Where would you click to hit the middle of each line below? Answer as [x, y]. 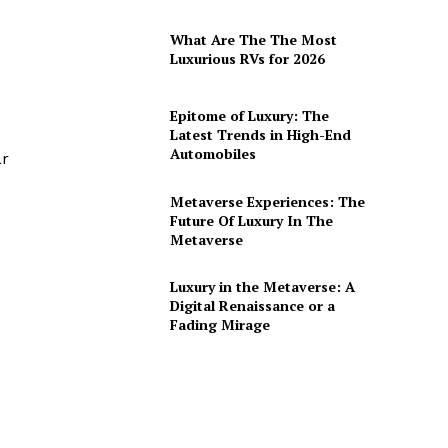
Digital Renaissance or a [252, 306]
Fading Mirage [219, 325]
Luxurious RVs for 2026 [247, 59]
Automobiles [212, 154]
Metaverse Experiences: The [267, 201]
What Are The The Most [253, 40]
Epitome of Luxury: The [249, 116]
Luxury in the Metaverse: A [262, 287]
